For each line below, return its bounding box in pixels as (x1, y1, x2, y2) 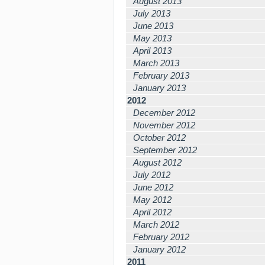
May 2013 (133, 33, 172, 43)
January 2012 (133, 244, 186, 254)
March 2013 (133, 58, 179, 68)
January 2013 (133, 83, 186, 93)
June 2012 (133, 182, 173, 192)
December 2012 (133, 108, 195, 118)
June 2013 (133, 21, 173, 31)
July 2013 (133, 8, 170, 18)
